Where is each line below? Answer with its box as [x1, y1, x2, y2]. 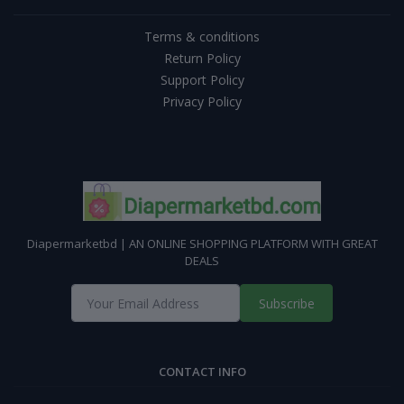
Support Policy [160, 71, 244, 89]
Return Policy [163, 50, 241, 68]
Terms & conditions [144, 28, 260, 46]
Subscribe [258, 294, 315, 312]
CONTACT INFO [158, 363, 246, 381]
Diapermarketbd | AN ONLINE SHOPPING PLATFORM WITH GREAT [26, 235, 378, 252]
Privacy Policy [162, 93, 242, 111]
